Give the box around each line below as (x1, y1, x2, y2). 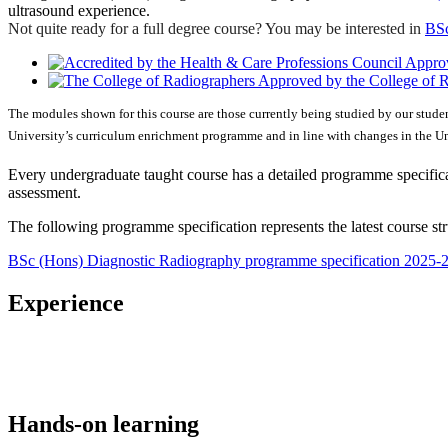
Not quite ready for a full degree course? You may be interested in (8, 19, 421, 37)
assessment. (8, 184, 81, 202)
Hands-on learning (8, 411, 199, 438)
